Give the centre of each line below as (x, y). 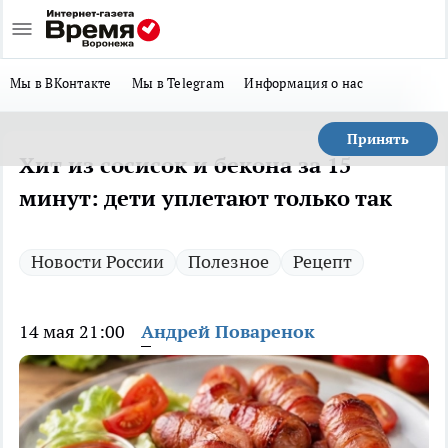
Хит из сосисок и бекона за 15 (185, 165)
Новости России (97, 261)
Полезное (228, 261)
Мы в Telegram (178, 83)
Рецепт (322, 261)
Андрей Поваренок (228, 331)
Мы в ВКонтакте (61, 83)
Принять (378, 139)
